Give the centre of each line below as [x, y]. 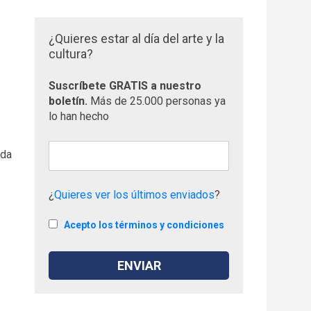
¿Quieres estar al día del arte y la [137, 39]
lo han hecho [79, 116]
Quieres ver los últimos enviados [135, 195]
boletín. [70, 101]
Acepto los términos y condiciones [144, 225]
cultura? [71, 54]
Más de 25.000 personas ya [158, 101]
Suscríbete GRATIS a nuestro [125, 86]
